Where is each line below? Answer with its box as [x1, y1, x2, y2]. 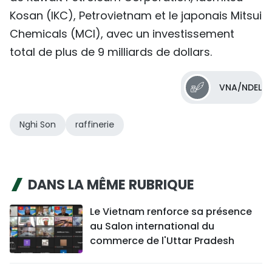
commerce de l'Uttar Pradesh [90, 233, 234, 248]
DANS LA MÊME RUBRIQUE [28, 175, 194, 194]
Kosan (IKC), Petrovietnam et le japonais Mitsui [10, 7, 262, 23]
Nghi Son [19, 118, 56, 131]
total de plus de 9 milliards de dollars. [10, 44, 212, 59]
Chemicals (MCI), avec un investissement [10, 25, 234, 41]
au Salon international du [90, 219, 214, 233]
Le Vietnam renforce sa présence [90, 204, 252, 219]
